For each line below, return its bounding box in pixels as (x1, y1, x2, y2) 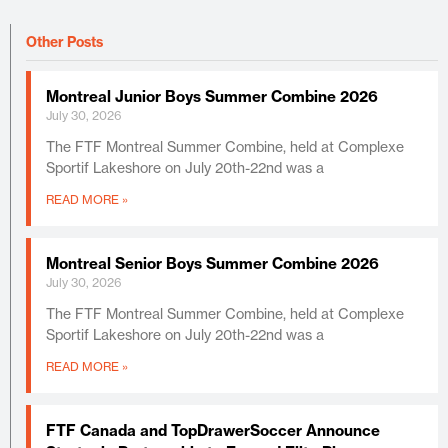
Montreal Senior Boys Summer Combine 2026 (46, 253, 379, 273)
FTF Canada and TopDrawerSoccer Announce (46, 420, 380, 440)
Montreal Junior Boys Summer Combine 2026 (46, 86, 378, 106)
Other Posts (26, 32, 103, 51)
